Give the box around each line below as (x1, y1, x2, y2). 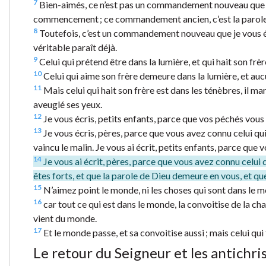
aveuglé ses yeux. (33, 98, 102, 110)
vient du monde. (33, 212, 97, 224)
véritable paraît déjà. (33, 41, 117, 53)
